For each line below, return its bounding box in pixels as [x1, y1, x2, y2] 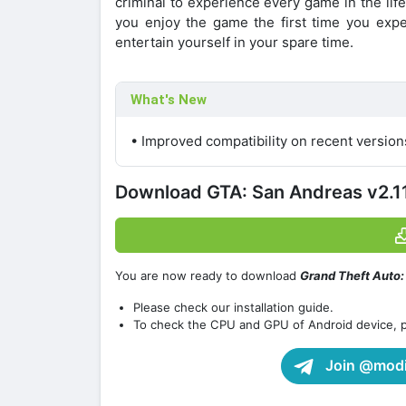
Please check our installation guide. [133, 300, 333, 315]
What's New [130, 91, 207, 108]
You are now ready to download [115, 268, 300, 284]
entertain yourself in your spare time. [115, 33, 353, 51]
